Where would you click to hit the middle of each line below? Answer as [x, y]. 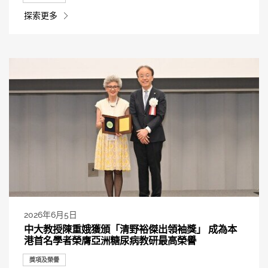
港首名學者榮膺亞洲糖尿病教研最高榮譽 [110, 240]
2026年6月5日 [50, 215]
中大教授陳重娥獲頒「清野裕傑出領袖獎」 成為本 [130, 229]
